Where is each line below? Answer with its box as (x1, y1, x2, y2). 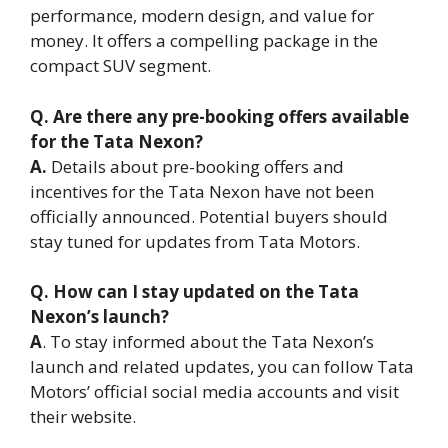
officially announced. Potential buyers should (30, 204, 388, 228)
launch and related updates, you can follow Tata (30, 355, 414, 379)
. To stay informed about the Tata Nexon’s (42, 330, 374, 354)
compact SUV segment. (30, 54, 211, 78)
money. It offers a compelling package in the (30, 29, 378, 53)
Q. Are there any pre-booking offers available (30, 104, 409, 128)
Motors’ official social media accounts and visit (30, 380, 399, 404)
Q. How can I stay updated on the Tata (30, 280, 359, 304)
